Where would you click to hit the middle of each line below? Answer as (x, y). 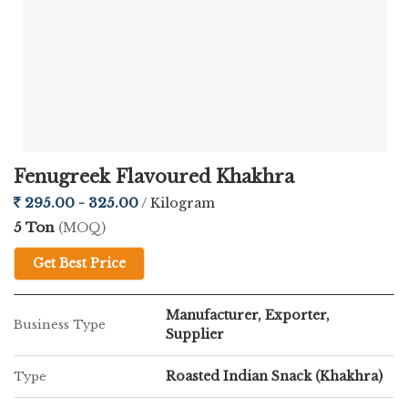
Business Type (60, 325)
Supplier (195, 334)
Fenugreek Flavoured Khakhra (154, 177)
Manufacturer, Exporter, (248, 315)
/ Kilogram (178, 203)
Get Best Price (79, 263)
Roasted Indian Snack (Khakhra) (274, 376)
